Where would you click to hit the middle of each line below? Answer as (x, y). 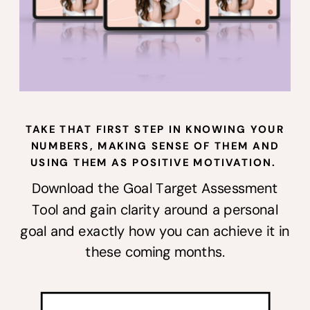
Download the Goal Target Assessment (155, 188)
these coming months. (155, 252)
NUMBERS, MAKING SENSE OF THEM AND (155, 145)
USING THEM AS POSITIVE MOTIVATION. (155, 162)
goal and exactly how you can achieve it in (155, 230)
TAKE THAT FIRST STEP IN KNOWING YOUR (155, 129)
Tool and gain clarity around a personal (155, 209)
